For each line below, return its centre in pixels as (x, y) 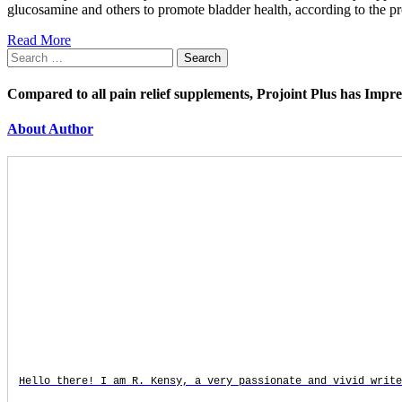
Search (26, 55)
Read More (39, 39)
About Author (50, 129)
